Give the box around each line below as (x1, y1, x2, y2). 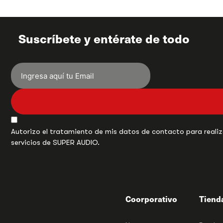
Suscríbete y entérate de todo (18, 30, 190, 47)
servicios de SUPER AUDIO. (11, 138, 100, 147)
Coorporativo (125, 193, 177, 205)
